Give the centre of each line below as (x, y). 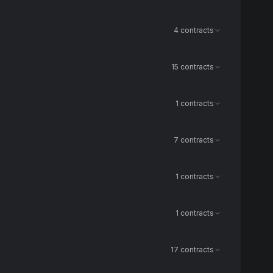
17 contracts (192, 250)
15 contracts (193, 67)
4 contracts (194, 30)
